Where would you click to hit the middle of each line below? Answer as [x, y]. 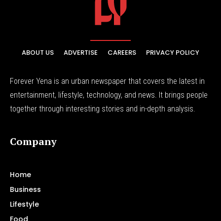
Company [33, 141]
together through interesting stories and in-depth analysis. [103, 109]
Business [25, 189]
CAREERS [122, 52]
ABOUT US [38, 52]
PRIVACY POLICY [173, 52]
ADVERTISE [81, 52]
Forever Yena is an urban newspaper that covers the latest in [107, 81]
